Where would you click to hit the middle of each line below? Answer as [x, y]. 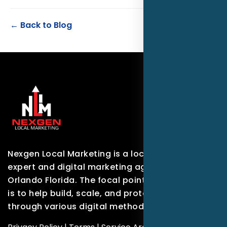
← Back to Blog [41, 25]
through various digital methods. [79, 206]
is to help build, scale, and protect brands [99, 193]
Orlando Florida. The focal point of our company [112, 180]
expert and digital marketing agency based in [107, 167]
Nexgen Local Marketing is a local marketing [104, 154]
